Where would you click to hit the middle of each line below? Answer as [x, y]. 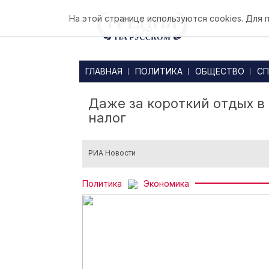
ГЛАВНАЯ [104, 71]
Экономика [166, 183]
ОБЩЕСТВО [220, 71]
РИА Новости [112, 153]
